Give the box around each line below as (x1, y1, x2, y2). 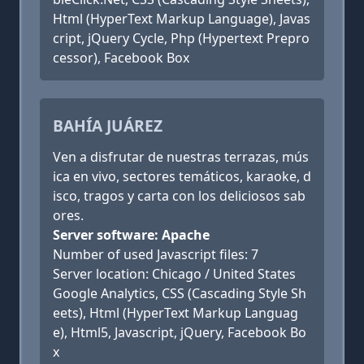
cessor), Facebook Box (53, 49, 189, 67)
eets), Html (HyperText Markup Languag (53, 304, 298, 322)
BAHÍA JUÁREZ (53, 115, 162, 136)
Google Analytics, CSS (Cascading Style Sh (53, 284, 306, 302)
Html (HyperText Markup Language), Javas (53, 10, 310, 28)
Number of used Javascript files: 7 (53, 245, 258, 263)
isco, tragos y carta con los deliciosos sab (53, 187, 305, 205)
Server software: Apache (53, 226, 210, 244)
